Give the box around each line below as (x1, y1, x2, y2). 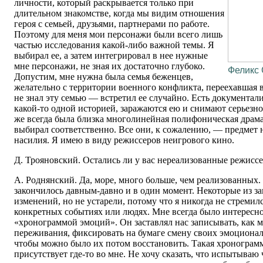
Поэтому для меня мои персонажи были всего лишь (14, 29, 222, 40)
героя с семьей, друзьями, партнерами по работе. (14, 19, 210, 29)
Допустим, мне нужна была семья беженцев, (14, 72, 193, 82)
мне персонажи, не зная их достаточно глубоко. (14, 61, 205, 72)
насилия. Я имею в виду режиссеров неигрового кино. (14, 135, 234, 146)
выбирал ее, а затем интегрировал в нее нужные (14, 50, 208, 61)
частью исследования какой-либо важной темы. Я (14, 40, 214, 50)
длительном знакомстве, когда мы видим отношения (14, 8, 224, 19)
